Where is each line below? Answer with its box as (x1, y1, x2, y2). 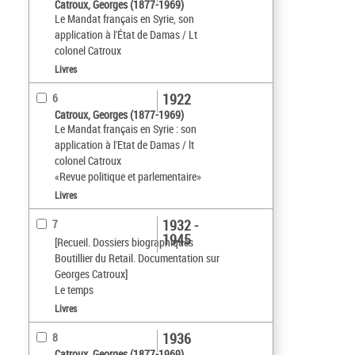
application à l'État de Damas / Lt (55, 27, 197, 43)
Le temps (55, 282, 94, 298)
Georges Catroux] (55, 266, 128, 282)
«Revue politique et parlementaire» (55, 169, 201, 185)
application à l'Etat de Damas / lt (55, 137, 194, 153)
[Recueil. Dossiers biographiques (55, 235, 193, 250)
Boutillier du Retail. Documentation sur (55, 250, 219, 266)
